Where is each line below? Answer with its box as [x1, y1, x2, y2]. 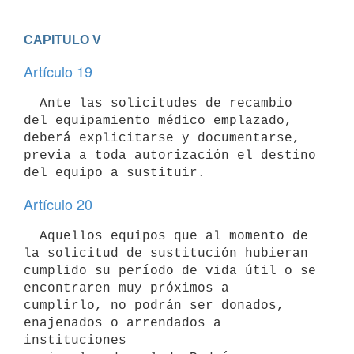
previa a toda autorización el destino [24, 148, 316, 163]
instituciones [24, 333, 126, 348]
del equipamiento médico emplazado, [24, 113, 292, 128]
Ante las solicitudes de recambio [24, 96, 40, 111]
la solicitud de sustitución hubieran [24, 246, 308, 261]
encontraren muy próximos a [24, 281, 229, 296]
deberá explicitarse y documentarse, [24, 130, 300, 145]
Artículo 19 [24, 61, 92, 81]
